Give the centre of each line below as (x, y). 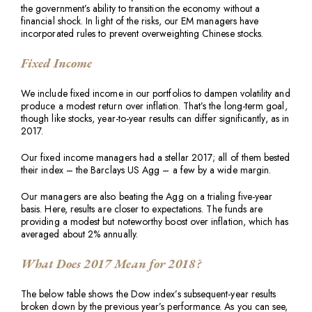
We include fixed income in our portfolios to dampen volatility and (156, 94)
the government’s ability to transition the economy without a (141, 9)
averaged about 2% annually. (79, 234)
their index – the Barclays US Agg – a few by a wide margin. (146, 170)
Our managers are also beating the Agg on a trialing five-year (147, 197)
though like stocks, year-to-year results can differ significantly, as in (155, 119)
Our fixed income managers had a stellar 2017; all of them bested (156, 158)
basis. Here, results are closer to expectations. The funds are (142, 209)
